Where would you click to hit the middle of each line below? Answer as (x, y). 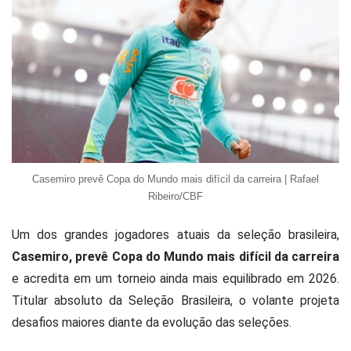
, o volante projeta (285, 301)
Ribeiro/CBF (175, 197)
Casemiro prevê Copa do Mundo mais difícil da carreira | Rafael (175, 179)
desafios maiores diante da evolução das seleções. (152, 323)
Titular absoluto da (71, 301)
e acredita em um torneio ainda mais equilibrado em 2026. (175, 279)
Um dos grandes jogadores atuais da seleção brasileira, (175, 235)
